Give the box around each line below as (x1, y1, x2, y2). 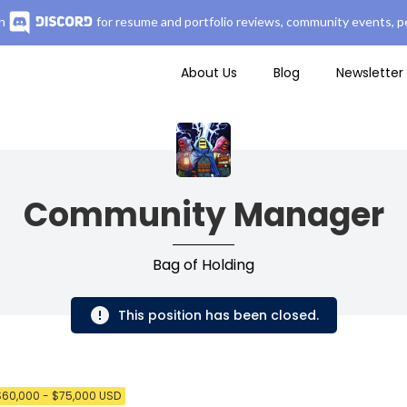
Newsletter (336, 64, 403, 82)
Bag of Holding (153, 254, 254, 275)
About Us (181, 64, 237, 82)
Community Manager (23, 192, 384, 238)
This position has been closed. (117, 306, 319, 324)
